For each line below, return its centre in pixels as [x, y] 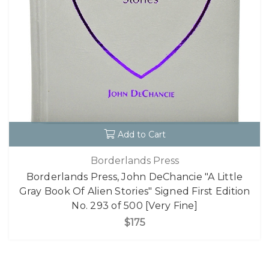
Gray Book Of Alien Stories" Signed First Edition [134, 192]
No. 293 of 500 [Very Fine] [134, 206]
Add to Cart [141, 134]
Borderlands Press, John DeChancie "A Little [134, 177]
